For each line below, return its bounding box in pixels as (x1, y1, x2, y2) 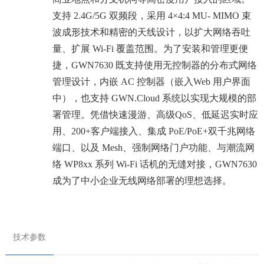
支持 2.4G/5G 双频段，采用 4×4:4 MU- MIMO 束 (52, 11, 251, 21)
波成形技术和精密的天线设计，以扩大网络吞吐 (52, 27, 250, 38)
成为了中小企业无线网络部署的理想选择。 (52, 176, 232, 186)
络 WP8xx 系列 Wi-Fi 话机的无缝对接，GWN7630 (52, 159, 257, 170)
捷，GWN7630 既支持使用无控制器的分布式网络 (52, 60, 257, 71)
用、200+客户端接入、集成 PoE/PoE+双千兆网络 (52, 126, 255, 137)
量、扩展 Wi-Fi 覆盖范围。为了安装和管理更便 (52, 44, 248, 54)
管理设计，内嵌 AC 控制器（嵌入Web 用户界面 (52, 77, 250, 87)
